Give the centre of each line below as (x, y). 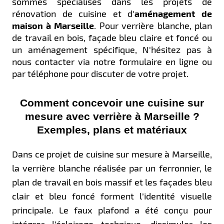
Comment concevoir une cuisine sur (112, 103)
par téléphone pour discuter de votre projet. (100, 73)
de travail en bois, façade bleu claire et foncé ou (112, 37)
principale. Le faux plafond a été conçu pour (112, 210)
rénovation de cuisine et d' (73, 13)
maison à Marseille (53, 25)
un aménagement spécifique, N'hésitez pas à (112, 49)
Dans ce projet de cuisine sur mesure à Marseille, (112, 154)
